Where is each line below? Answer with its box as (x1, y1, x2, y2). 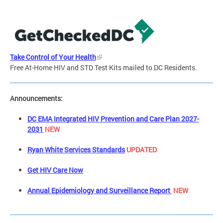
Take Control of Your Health (10, 52, 96, 62)
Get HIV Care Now (27, 165, 83, 175)
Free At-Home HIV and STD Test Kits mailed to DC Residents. (10, 63, 197, 73)
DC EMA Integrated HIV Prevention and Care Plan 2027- (27, 114, 199, 124)
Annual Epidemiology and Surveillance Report (27, 186, 172, 196)
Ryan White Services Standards (27, 145, 125, 155)
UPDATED (126, 145, 157, 155)
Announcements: (10, 94, 137, 104)
